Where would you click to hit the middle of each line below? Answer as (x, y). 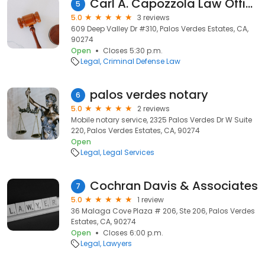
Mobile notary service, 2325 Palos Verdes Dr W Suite (161, 120)
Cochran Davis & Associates (174, 186)
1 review (151, 200)
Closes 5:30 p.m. (133, 51)
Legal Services (129, 152)
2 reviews (153, 109)
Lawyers (117, 243)
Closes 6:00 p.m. (133, 233)
